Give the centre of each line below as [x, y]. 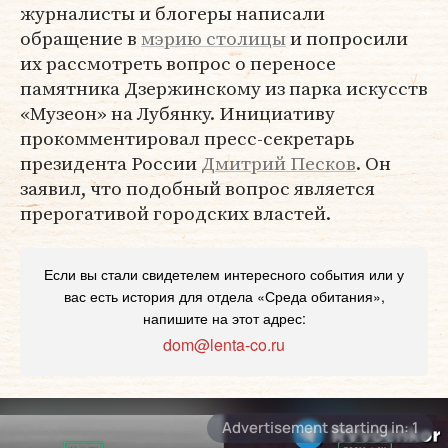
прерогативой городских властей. [175, 213]
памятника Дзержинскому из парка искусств [224, 88]
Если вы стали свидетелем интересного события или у [224, 274]
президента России [110, 163]
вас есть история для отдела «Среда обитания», [224, 296]
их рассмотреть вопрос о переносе [178, 63]
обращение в [80, 38]
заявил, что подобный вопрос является [197, 188]
